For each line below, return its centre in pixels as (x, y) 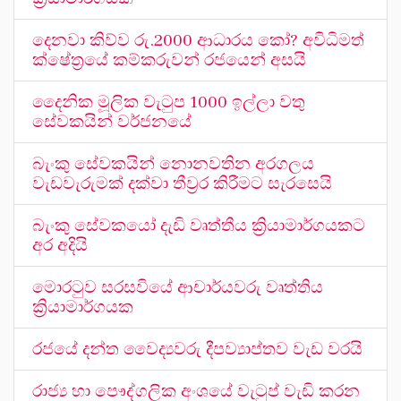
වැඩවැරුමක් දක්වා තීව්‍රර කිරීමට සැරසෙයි (182, 183)
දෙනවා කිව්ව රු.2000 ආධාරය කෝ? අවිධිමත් (198, 40)
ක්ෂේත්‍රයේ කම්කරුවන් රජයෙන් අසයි (169, 60)
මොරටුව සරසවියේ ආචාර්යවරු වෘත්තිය (178, 287)
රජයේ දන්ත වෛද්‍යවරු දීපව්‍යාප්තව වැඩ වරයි (197, 349)
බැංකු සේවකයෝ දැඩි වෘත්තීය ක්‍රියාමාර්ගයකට (199, 226)
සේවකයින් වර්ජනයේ (112, 122)
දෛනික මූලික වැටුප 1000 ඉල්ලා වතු (169, 102)
